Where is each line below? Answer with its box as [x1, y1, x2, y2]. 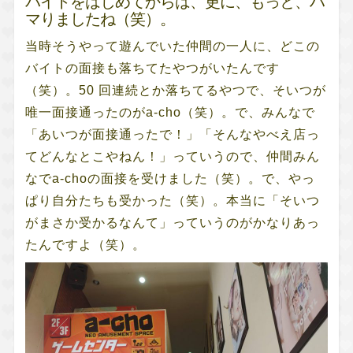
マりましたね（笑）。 [24, 9, 176, 28]
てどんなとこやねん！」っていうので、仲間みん [24, 149, 320, 163]
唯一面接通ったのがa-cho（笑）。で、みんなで [24, 105, 315, 119]
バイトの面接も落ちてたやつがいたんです [24, 61, 280, 75]
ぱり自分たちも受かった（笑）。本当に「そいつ [24, 193, 320, 207]
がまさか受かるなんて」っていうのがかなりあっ [24, 215, 320, 229]
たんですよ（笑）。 [24, 237, 146, 251]
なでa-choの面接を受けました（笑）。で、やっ [24, 171, 315, 185]
